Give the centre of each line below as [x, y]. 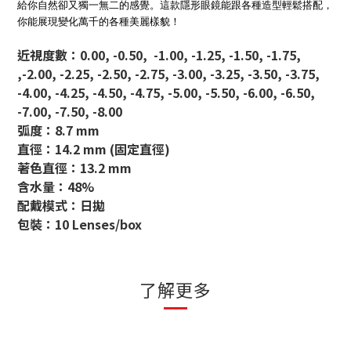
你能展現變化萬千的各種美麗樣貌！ [99, 22]
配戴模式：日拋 [61, 205]
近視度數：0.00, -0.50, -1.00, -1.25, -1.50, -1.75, [159, 55]
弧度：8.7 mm [58, 130]
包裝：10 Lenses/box [80, 224]
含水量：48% [56, 186]
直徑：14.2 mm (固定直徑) [94, 149]
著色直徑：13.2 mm [74, 168]
